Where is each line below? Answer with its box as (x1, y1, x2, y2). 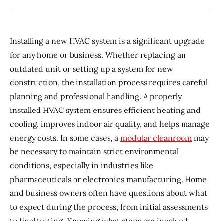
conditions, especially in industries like (10, 160, 153, 170)
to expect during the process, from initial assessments (10, 202, 208, 212)
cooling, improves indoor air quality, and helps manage (10, 119, 210, 129)
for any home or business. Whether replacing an (10, 50, 186, 60)
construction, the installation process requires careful (10, 77, 208, 87)
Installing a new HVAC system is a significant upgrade (10, 36, 205, 46)
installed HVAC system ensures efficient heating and (10, 105, 201, 115)
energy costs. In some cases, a (10, 133, 120, 143)
